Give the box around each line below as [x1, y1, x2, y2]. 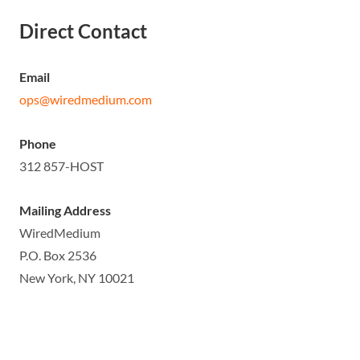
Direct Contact [19, 19, 147, 43]
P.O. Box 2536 [19, 247, 96, 263]
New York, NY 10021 [19, 270, 134, 285]
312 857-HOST [19, 158, 104, 174]
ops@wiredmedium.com [19, 92, 152, 107]
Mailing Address [19, 202, 111, 218]
